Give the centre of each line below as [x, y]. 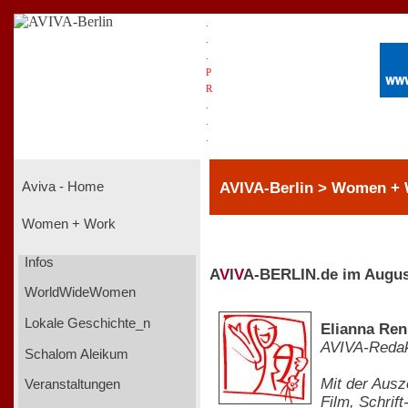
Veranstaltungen [70, 385]
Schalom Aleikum [74, 354]
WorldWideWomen [78, 293]
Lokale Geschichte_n [85, 323]
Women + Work [67, 224]
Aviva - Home [61, 186]
